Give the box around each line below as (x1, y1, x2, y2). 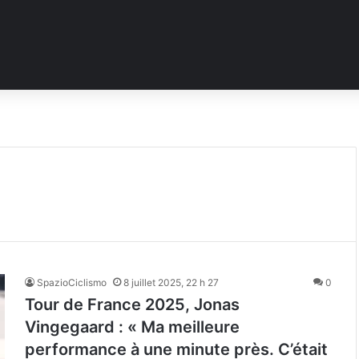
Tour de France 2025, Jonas (25, 295, 240, 314)
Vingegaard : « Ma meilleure (25, 317, 240, 337)
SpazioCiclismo (37, 276, 107, 288)
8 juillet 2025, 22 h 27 (123, 276, 219, 288)
